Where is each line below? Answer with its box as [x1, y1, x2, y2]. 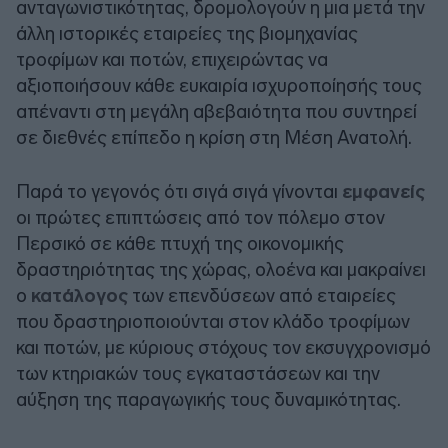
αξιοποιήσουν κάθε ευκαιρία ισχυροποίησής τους [16, 73, 422, 97]
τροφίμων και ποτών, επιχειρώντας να [16, 47, 328, 71]
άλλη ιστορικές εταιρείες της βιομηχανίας [16, 21, 358, 45]
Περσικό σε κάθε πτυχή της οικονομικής [16, 231, 344, 255]
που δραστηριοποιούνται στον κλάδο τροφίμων [16, 309, 410, 333]
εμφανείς [342, 179, 425, 203]
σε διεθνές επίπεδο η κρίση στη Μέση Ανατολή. [16, 125, 412, 149]
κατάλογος [31, 283, 132, 307]
